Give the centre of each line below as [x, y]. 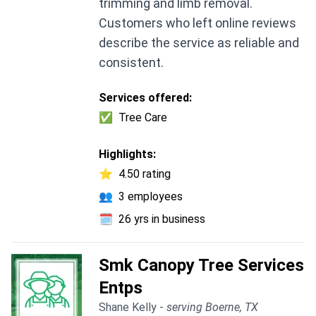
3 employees [151, 197]
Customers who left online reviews [197, 23]
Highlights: [127, 154]
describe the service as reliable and [199, 43]
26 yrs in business [162, 219]
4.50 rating [145, 174]
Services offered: [145, 98]
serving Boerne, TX [212, 308]
